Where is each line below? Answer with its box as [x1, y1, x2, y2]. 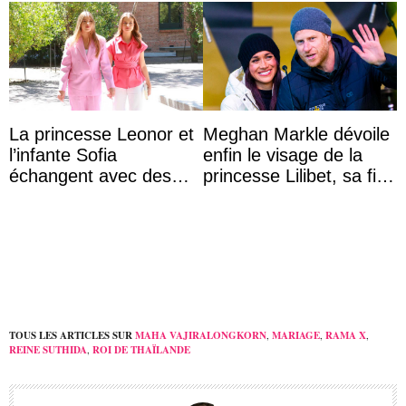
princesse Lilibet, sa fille [203, 166, 393, 186]
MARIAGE [272, 327, 320, 343]
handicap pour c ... [9, 208, 159, 227]
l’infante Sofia [9, 145, 117, 165]
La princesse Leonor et [9, 124, 194, 144]
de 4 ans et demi [203, 187, 338, 207]
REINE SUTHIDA [9, 342, 87, 357]
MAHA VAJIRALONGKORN [135, 327, 266, 343]
